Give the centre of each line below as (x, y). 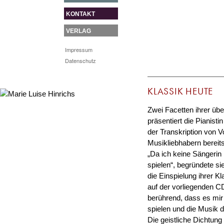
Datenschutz (80, 60)
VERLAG (78, 31)
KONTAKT (80, 14)
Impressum (79, 49)
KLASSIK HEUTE (180, 91)
